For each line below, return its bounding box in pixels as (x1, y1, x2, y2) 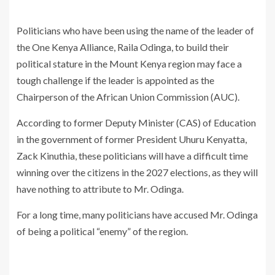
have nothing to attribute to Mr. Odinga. (17, 183, 184, 195)
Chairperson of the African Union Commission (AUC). (17, 91, 239, 103)
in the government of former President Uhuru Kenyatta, (17, 133, 247, 145)
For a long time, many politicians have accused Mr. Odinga (17, 209, 258, 221)
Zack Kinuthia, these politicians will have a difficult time (17, 150, 248, 162)
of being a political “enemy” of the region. (17, 225, 188, 238)
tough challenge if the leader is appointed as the (17, 74, 214, 87)
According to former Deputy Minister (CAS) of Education (17, 117, 256, 129)
